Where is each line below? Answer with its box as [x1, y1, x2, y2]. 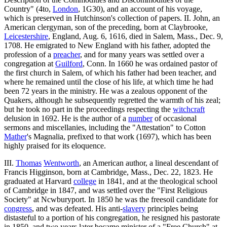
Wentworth [44, 158, 79, 167]
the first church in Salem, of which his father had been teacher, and [4, 68, 216, 77]
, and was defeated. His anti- [32, 204, 123, 213]
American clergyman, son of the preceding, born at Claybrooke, [4, 22, 208, 31]
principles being [145, 204, 198, 213]
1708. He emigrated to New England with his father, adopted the [4, 41, 210, 50]
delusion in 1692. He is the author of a [4, 113, 128, 123]
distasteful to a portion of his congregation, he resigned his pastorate [4, 213, 220, 222]
